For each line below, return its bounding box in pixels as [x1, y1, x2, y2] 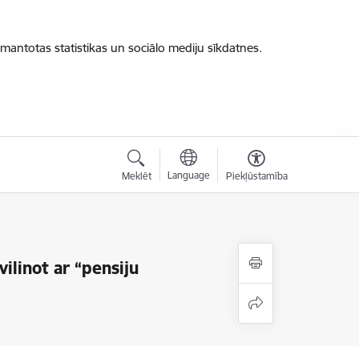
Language [167, 169, 210, 181]
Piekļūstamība [225, 170, 288, 182]
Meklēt [121, 170, 151, 182]
